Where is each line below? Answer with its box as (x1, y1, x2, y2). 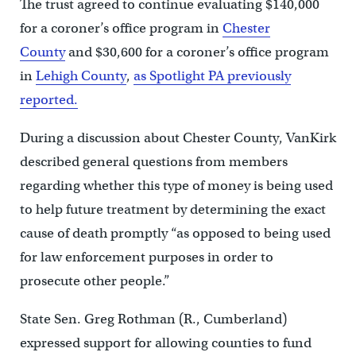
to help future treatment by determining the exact (19, 201, 326, 219)
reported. (19, 91, 78, 109)
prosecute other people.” (19, 273, 170, 290)
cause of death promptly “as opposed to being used (19, 225, 331, 242)
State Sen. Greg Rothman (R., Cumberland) (19, 311, 287, 328)
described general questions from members (19, 153, 288, 171)
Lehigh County (35, 68, 126, 85)
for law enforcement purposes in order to (19, 249, 273, 266)
